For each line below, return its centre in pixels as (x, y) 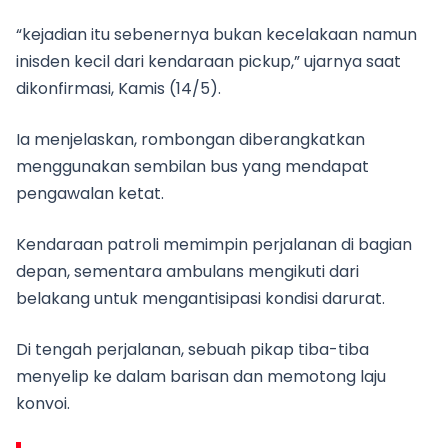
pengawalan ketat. (90, 193)
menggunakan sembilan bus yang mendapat (192, 166)
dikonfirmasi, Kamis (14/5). (118, 88)
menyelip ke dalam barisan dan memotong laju (201, 376)
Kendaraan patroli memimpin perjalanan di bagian (214, 244)
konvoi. (43, 403)
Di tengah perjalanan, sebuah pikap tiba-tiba (192, 349)
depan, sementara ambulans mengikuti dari (187, 271)
